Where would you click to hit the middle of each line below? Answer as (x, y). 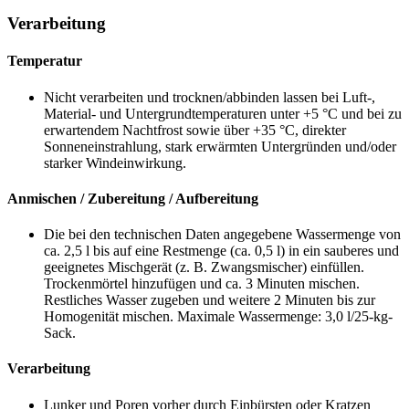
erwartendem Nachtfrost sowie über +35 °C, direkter (195, 130)
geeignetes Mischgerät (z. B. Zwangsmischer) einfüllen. (204, 267)
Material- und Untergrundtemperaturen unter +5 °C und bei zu (223, 113)
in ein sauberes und (342, 251)
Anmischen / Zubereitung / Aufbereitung (133, 198)
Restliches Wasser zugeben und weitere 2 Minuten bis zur (210, 300)
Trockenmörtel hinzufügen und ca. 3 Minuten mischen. (202, 284)
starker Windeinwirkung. (115, 163)
